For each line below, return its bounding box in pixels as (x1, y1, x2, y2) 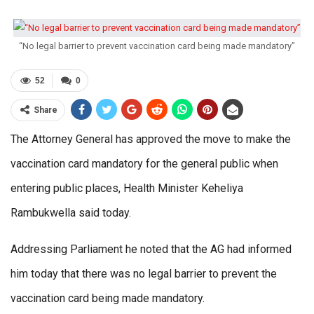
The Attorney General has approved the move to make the (11, 132, 291, 146)
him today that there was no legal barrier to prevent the (11, 267, 277, 281)
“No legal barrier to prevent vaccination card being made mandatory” (19, 41, 295, 52)
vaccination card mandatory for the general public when (11, 157, 278, 171)
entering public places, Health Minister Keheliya (11, 182, 243, 196)
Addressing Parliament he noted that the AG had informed (11, 243, 292, 257)
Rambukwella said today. (11, 206, 131, 220)
